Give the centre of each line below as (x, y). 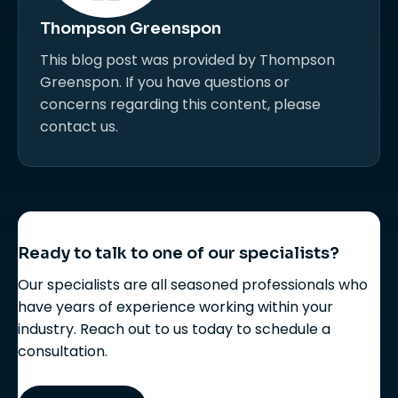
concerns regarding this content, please (180, 104)
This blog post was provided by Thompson (187, 60)
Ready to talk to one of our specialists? (179, 253)
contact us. (79, 126)
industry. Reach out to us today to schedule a (174, 329)
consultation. (63, 351)
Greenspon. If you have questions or (165, 82)
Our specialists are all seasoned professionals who (193, 284)
